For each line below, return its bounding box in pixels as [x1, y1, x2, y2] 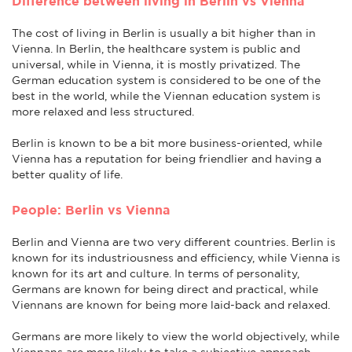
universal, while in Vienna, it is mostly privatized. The [12, 57, 300, 71]
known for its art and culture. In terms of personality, [12, 266, 299, 280]
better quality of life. [12, 167, 123, 181]
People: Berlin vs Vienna [12, 202, 170, 217]
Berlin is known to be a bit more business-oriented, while [12, 136, 322, 149]
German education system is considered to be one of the [12, 73, 321, 86]
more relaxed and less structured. [12, 104, 194, 118]
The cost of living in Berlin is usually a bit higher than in [12, 26, 316, 39]
